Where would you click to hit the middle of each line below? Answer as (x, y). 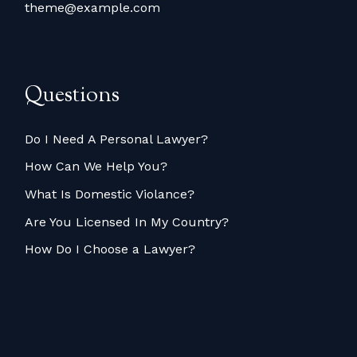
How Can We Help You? (96, 166)
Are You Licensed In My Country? (127, 222)
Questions (73, 96)
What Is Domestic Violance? (110, 194)
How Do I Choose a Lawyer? (110, 249)
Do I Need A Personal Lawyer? (117, 139)
